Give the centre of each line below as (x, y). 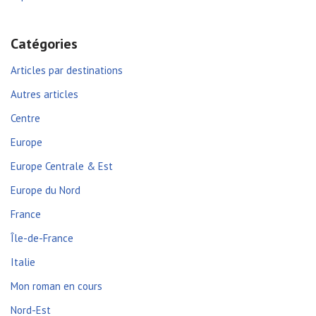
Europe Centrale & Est (62, 166)
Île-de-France (42, 238)
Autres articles (44, 94)
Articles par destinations (67, 70)
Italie (23, 262)
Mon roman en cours (56, 286)
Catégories (44, 44)
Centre (25, 118)
